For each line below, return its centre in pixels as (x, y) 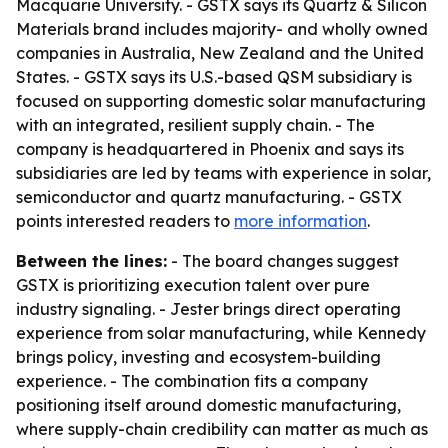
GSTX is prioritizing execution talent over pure (193, 285)
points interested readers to (125, 221)
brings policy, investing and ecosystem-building (198, 357)
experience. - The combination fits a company (192, 381)
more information (300, 221)
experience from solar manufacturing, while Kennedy (221, 333)
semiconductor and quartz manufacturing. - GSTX (209, 197)
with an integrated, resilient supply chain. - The (195, 125)
